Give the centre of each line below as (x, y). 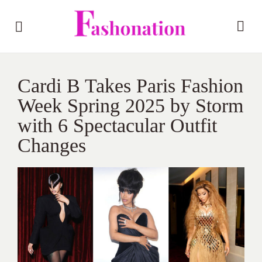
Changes (52, 145)
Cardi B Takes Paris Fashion (130, 86)
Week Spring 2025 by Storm (130, 106)
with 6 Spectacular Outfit (117, 125)
